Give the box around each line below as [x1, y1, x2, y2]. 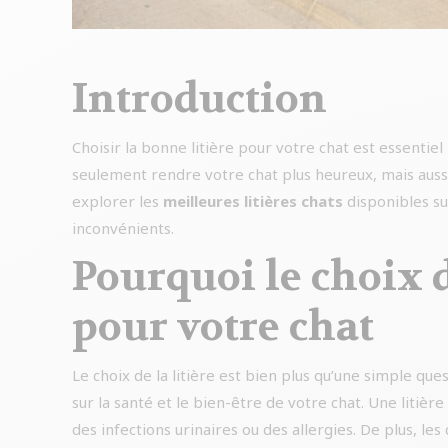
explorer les [72, 191, 163, 212]
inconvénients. [72, 218, 174, 239]
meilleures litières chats [163, 191, 343, 212]
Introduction [72, 73, 327, 126]
